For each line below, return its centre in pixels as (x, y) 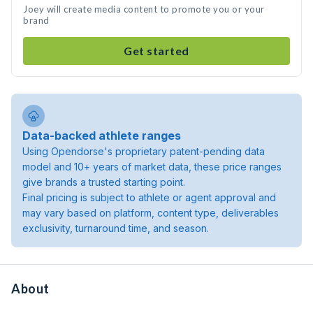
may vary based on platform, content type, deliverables (151, 213)
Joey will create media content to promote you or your (144, 9)
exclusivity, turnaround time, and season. (116, 228)
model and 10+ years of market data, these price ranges (152, 167)
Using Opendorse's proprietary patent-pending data (144, 151)
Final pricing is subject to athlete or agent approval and (149, 197)
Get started (156, 51)
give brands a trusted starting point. (104, 182)
